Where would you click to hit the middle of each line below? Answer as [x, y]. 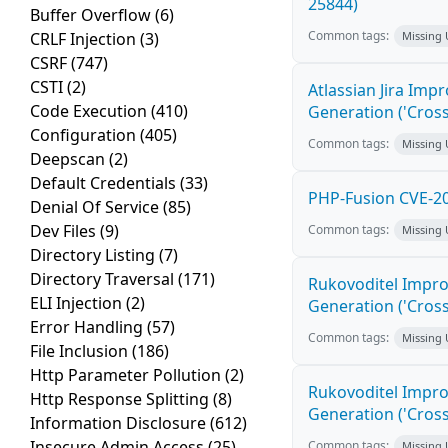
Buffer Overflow [92, 15]
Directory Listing [94, 255]
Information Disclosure [120, 423]
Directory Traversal [104, 279]
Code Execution [90, 111]
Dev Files [65, 231]
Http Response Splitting [121, 399]
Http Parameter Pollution [127, 375]
